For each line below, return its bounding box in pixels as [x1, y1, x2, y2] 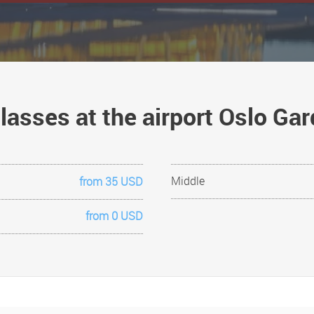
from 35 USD [78, 174, 143, 189]
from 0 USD [85, 208, 143, 224]
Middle [170, 173, 205, 189]
